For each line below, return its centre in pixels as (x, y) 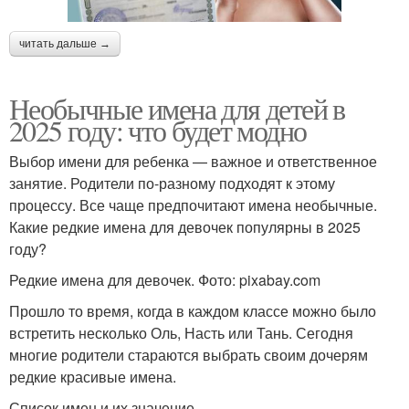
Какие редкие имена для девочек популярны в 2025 (185, 226)
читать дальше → (65, 43)
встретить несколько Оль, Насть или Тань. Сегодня (181, 332)
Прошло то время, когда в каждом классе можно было (193, 310)
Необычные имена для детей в (177, 108)
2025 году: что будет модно (158, 130)
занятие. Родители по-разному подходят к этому (172, 183)
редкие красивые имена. (93, 376)
